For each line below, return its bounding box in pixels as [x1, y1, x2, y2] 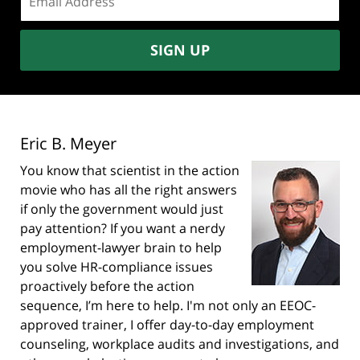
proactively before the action [20, 277, 194, 296]
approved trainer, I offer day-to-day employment [20, 316, 314, 334]
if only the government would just [20, 200, 223, 219]
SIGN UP [150, 40, 210, 60]
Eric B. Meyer [20, 133, 117, 155]
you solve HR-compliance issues [20, 258, 213, 276]
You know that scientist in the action [20, 162, 239, 180]
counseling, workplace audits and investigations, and [20, 335, 339, 354]
